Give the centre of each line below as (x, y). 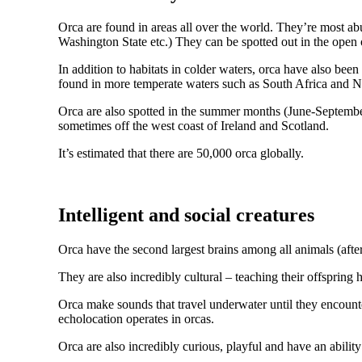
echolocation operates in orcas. (136, 319)
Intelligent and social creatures (186, 215)
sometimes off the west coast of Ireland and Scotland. (194, 126)
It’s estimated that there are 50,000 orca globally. (181, 154)
